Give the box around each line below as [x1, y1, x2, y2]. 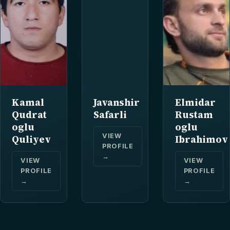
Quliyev [12, 133, 51, 146]
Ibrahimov [175, 133, 228, 146]
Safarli [93, 108, 127, 122]
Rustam [175, 108, 213, 122]
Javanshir [93, 96, 140, 109]
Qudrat [12, 108, 47, 122]
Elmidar [175, 96, 216, 109]
